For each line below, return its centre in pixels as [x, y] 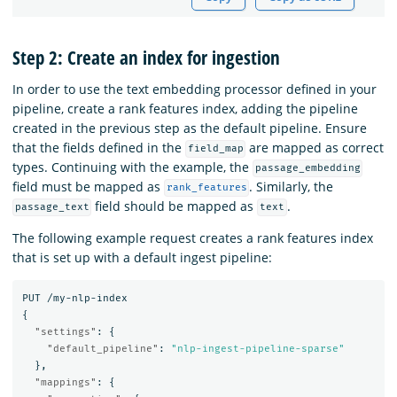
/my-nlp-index [87, 299]
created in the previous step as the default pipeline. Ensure [190, 128]
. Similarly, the [292, 186]
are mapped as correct [315, 147]
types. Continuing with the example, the [132, 167]
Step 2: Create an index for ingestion [146, 58]
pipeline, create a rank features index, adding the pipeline [185, 108]
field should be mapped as [175, 206]
